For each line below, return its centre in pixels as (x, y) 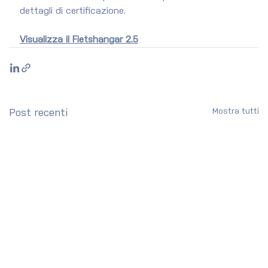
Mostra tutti (236, 112)
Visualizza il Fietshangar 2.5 (79, 40)
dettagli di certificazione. (72, 11)
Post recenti (38, 114)
